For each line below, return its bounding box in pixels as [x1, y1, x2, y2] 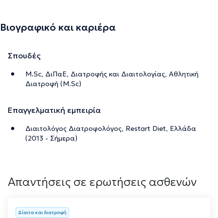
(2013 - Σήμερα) [25, 133, 77, 143]
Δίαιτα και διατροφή [18, 209, 67, 216]
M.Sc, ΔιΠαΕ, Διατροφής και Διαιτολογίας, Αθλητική [25, 69, 199, 78]
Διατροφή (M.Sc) [25, 79, 81, 88]
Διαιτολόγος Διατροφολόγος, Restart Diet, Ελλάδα [25, 124, 196, 133]
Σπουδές [8, 50, 40, 60]
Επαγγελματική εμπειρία [8, 105, 101, 115]
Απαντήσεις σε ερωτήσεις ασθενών [8, 174, 197, 189]
